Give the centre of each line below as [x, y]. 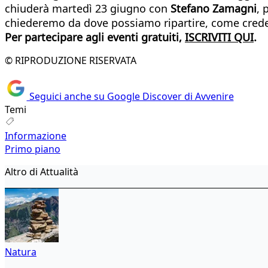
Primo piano [33, 149]
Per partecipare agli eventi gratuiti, [95, 37]
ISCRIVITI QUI [219, 37]
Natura [21, 252]
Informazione [36, 136]
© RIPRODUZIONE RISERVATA [71, 60]
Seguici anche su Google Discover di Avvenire [130, 97]
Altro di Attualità [42, 172]
